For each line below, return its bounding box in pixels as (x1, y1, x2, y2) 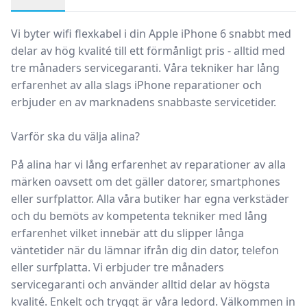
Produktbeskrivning (10, 12, 114, 27)
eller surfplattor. (11, 191, 97, 206)
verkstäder (233, 191, 289, 206)
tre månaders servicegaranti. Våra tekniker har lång (11, 60, 280, 75)
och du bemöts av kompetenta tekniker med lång (11, 208, 267, 223)
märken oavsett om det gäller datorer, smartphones (11, 174, 280, 189)
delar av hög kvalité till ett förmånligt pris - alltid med (11, 43, 285, 58)
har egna (181, 191, 233, 206)
